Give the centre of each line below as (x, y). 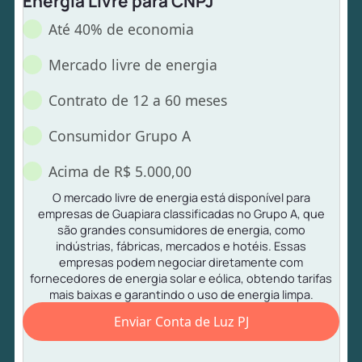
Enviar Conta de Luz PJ (181, 321)
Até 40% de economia (122, 29)
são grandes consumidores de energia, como (181, 229)
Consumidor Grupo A (120, 135)
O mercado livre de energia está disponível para (181, 197)
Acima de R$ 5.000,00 (120, 171)
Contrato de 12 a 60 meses (138, 100)
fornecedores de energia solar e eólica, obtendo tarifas (181, 278)
